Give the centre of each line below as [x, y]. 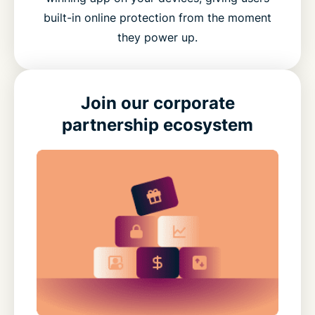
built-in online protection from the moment [157, 17]
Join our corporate [157, 103]
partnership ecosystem [157, 124]
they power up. [157, 37]
